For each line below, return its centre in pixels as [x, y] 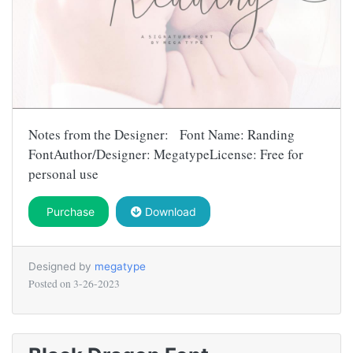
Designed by [61, 267]
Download [169, 212]
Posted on [51, 284]
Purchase [69, 212]
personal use [63, 174]
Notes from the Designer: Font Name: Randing [162, 135]
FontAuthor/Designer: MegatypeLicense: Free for [166, 154]
